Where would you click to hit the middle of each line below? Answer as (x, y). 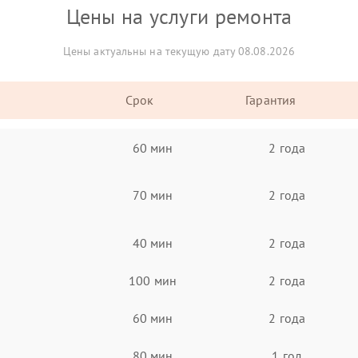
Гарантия (271, 100)
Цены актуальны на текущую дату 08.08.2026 (179, 51)
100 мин (153, 280)
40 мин (153, 243)
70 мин (153, 195)
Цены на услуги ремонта (179, 16)
